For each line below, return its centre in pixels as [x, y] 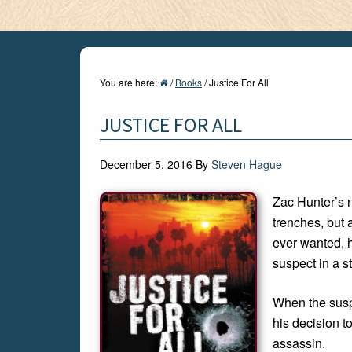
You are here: [130, 82]
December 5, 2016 [146, 164]
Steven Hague [247, 164]
